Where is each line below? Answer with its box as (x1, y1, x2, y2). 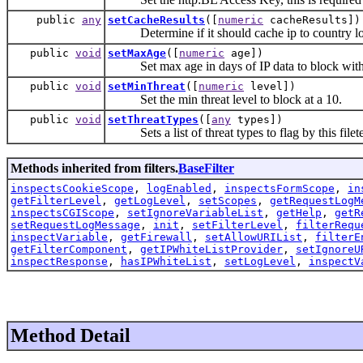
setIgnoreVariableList (127, 206, 263, 219)
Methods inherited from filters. (11, 160, 178, 175)
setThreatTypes (108, 113, 199, 126)
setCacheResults (108, 13, 205, 26)
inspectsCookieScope (11, 181, 134, 194)
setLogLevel (224, 254, 296, 267)
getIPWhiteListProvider (140, 242, 283, 255)
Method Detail (11, 324, 130, 346)
